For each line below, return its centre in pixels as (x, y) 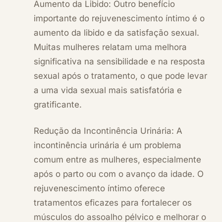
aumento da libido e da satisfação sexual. (116, 32)
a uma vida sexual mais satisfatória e (108, 90)
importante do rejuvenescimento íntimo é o (119, 18)
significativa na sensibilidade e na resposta (119, 61)
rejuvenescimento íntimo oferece (99, 188)
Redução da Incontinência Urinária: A (108, 131)
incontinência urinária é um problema (108, 145)
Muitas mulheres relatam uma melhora (110, 47)
